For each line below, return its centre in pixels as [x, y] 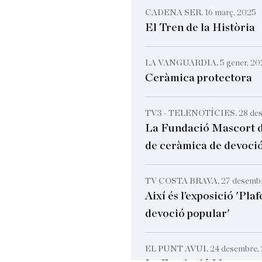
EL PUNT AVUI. [177, 249]
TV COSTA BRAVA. [183, 181]
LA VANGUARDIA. [182, 63]
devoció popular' [187, 213]
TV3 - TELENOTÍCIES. [192, 113]
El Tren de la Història [200, 27]
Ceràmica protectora [199, 78]
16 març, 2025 [230, 12]
